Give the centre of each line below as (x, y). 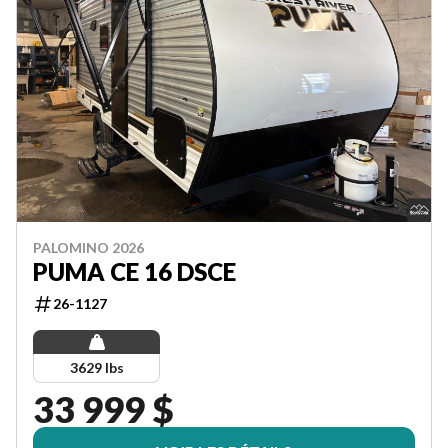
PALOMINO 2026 (88, 247)
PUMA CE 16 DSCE (134, 271)
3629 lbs (96, 367)
